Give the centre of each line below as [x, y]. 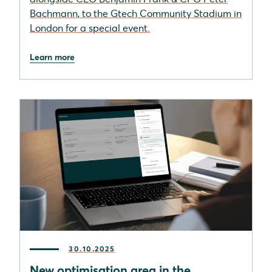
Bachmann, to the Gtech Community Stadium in [136, 14]
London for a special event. [90, 28]
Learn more [52, 57]
